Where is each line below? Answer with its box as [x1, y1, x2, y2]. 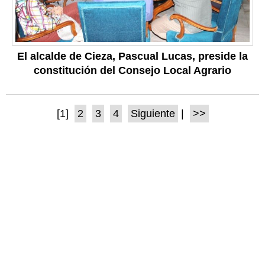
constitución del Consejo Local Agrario [34, 64, 231, 77]
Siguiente [130, 108, 175, 120]
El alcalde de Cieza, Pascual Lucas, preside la [17, 50, 248, 63]
